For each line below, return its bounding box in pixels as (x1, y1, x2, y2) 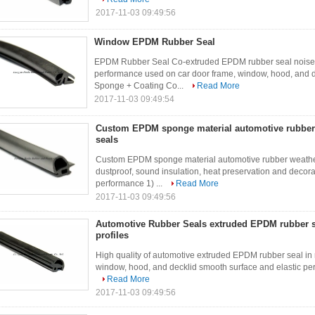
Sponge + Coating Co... (94, 81, 186, 91)
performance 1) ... (96, 179, 165, 188)
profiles (96, 230, 129, 240)
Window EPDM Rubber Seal (94, 37, 215, 47)
